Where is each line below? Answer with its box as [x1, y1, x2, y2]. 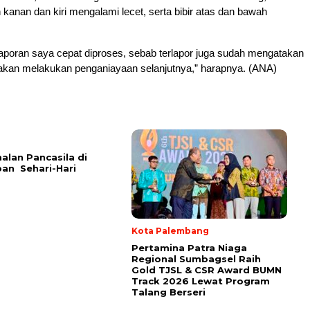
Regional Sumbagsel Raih [131, 253, 261, 264]
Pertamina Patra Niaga [131, 241, 247, 253]
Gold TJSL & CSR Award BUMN [131, 264, 282, 275]
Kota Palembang [131, 225, 209, 236]
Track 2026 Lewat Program [131, 275, 270, 286]
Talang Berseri [131, 286, 206, 298]
